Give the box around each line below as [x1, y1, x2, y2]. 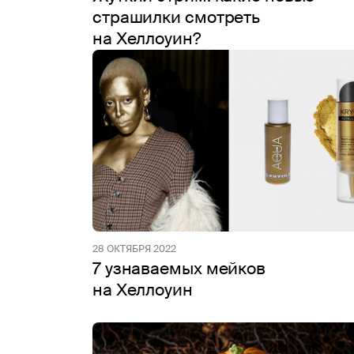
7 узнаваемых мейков [92, 258, 266, 280]
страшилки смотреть [92, 6, 261, 28]
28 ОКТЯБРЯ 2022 [92, 243, 176, 255]
